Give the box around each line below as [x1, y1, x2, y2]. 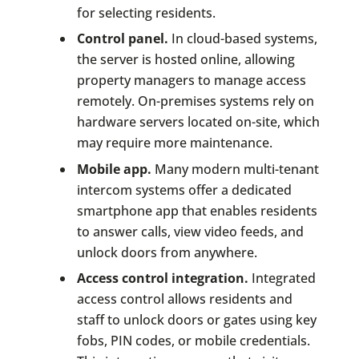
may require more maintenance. [76, 134, 272, 152]
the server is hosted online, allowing [76, 50, 295, 69]
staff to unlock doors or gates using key [76, 311, 317, 329]
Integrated [248, 269, 316, 288]
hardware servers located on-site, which [76, 113, 320, 131]
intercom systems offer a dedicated [76, 180, 292, 199]
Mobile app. [76, 159, 151, 178]
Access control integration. [76, 269, 248, 288]
